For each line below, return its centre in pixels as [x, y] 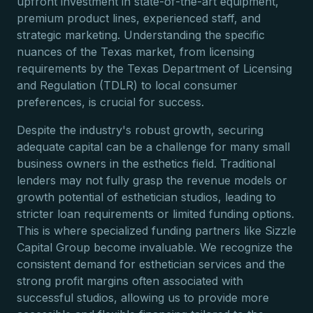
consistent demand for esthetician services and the [151, 264]
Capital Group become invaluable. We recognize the [155, 247]
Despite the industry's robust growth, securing [140, 130]
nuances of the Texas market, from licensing [136, 52]
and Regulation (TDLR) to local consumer [127, 85]
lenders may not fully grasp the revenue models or [152, 180]
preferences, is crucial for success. [110, 102]
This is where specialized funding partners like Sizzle [156, 231]
